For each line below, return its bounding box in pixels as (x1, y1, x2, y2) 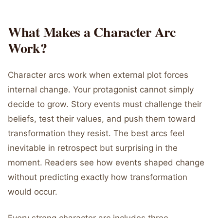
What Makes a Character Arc (8, 22, 176, 42)
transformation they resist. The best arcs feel (8, 128, 184, 138)
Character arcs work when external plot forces (8, 70, 188, 80)
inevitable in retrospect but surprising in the (8, 143, 178, 153)
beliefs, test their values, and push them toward (8, 114, 196, 124)
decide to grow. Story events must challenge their (8, 99, 202, 109)
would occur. (8, 187, 57, 197)
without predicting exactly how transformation (8, 172, 187, 182)
